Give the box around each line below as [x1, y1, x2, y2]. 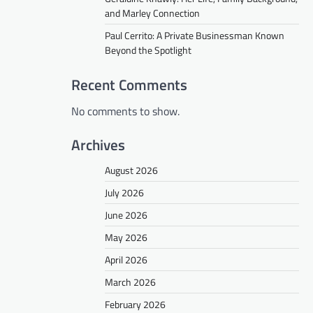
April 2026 [105, 252, 147, 267]
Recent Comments [71, 73, 187, 96]
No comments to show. [71, 102, 180, 119]
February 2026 [105, 296, 166, 312]
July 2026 [105, 184, 144, 200]
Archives [71, 133, 125, 156]
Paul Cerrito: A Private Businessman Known [105, 27, 284, 43]
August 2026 [105, 162, 158, 177]
